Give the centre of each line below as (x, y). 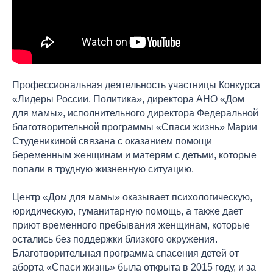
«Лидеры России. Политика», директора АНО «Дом (128, 99)
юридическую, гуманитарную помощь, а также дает (127, 211)
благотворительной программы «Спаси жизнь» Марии (135, 127)
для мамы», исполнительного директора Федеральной (135, 113)
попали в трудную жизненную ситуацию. (103, 169)
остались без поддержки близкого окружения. (115, 239)
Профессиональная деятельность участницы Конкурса (136, 85)
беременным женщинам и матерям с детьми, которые (134, 155)
